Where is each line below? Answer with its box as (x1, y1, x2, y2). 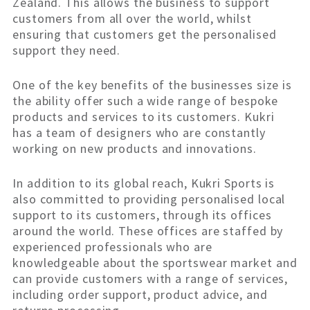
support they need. (12, 42, 121, 59)
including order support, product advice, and (12, 286, 268, 303)
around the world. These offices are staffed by (12, 223, 284, 239)
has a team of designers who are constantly (12, 125, 266, 141)
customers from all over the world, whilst (12, 10, 252, 27)
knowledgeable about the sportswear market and (12, 255, 298, 271)
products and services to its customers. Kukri (12, 109, 275, 125)
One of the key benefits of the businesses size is (12, 77, 293, 93)
